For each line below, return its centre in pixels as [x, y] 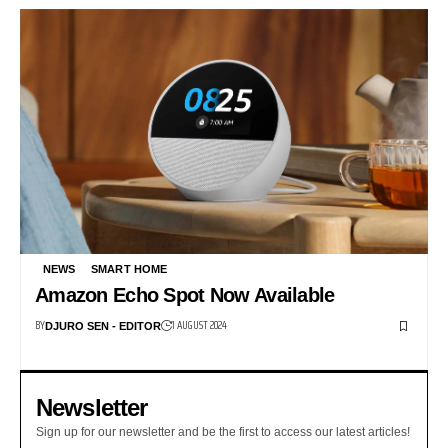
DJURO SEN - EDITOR [103, 325]
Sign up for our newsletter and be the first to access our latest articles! [223, 432]
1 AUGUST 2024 [199, 326]
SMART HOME [129, 269]
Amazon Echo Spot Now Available [185, 295]
